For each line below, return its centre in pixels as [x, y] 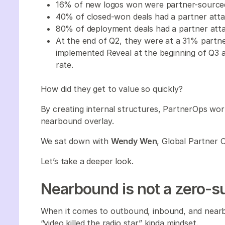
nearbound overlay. [78, 121]
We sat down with [76, 141]
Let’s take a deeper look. [87, 161]
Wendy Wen [134, 141]
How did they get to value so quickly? [111, 89]
